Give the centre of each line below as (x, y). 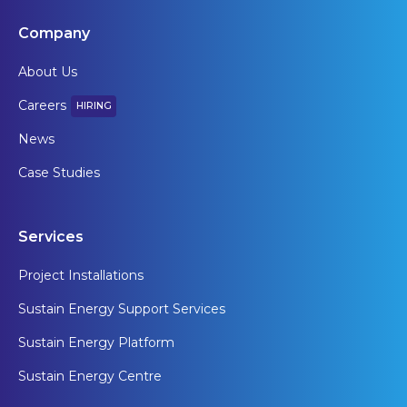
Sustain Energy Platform (96, 343)
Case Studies (59, 173)
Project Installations (81, 276)
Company (54, 34)
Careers (42, 106)
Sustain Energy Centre (90, 377)
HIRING (94, 105)
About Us (48, 72)
